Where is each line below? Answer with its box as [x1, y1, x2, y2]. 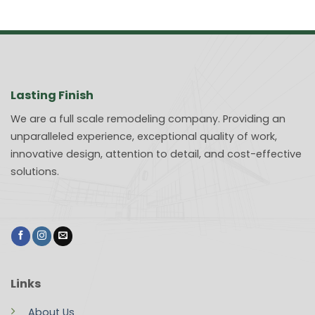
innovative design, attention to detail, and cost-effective [11, 146, 302, 161]
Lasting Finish [11, 86, 94, 103]
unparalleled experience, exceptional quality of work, [11, 129, 277, 143]
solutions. [11, 164, 59, 179]
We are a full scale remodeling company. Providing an [11, 111, 285, 126]
